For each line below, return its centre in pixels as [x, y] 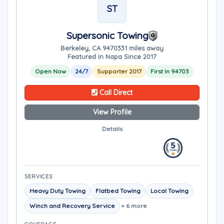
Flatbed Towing [118, 191]
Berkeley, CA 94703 [91, 48]
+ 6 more [134, 206]
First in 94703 [170, 71]
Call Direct [115, 92]
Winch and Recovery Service [72, 206]
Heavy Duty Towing [57, 191]
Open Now [50, 71]
